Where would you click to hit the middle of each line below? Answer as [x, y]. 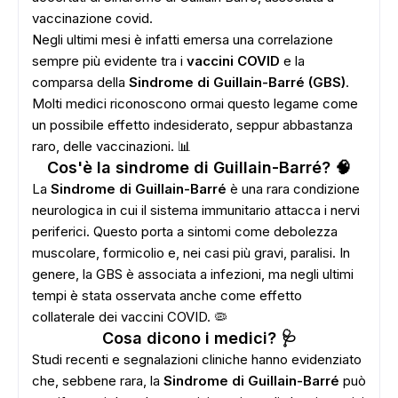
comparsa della [80, 82]
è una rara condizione [293, 189]
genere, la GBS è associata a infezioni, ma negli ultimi [193, 274]
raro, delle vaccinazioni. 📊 [111, 146]
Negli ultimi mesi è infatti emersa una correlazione [183, 40]
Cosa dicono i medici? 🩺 [199, 338]
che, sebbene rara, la [98, 381]
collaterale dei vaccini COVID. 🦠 [130, 317]
